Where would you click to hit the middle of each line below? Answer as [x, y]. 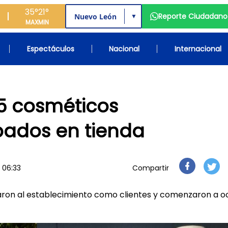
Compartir [151, 168]
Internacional [198, 49]
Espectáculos [50, 49]
